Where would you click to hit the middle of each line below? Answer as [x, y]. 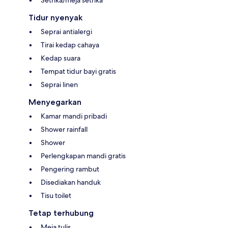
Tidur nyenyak [55, 18]
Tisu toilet [56, 196]
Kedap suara [61, 58]
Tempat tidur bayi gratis [78, 72]
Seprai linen [59, 85]
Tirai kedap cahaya [70, 45]
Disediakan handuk [71, 182]
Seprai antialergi [66, 32]
